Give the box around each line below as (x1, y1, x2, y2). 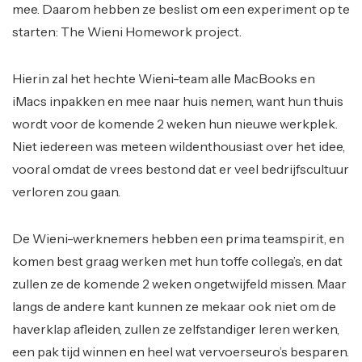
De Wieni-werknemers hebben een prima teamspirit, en (12, 230, 344, 246)
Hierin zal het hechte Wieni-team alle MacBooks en (12, 70, 315, 86)
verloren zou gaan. (12, 183, 120, 200)
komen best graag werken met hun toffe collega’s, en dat (12, 253, 343, 269)
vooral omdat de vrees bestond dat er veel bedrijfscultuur (12, 161, 349, 177)
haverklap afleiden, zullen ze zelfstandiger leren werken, (12, 321, 339, 337)
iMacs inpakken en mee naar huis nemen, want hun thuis (12, 93, 343, 109)
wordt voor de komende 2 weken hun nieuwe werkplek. (12, 116, 338, 132)
